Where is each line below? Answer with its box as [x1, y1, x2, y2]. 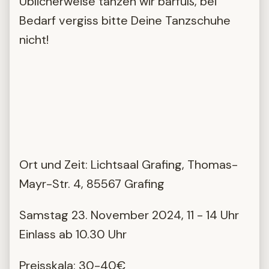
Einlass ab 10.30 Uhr [19, 226, 127, 243]
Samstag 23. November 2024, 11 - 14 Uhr [19, 207, 239, 223]
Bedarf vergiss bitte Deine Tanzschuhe [19, 13, 231, 29]
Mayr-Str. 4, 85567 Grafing [19, 176, 165, 192]
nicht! [19, 32, 49, 48]
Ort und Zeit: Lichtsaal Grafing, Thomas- [19, 157, 238, 173]
